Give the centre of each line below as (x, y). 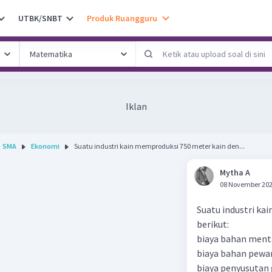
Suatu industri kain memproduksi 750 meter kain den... (159, 146)
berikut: (213, 224)
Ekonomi (45, 146)
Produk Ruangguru (122, 18)
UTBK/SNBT (40, 18)
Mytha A (235, 172)
